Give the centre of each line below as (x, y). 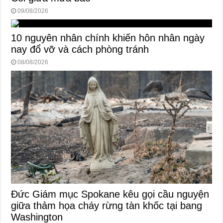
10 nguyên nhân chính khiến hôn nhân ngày (108, 38)
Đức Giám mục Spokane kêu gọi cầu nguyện (110, 194)
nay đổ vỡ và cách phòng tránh (80, 50)
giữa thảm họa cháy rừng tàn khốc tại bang (107, 206)
